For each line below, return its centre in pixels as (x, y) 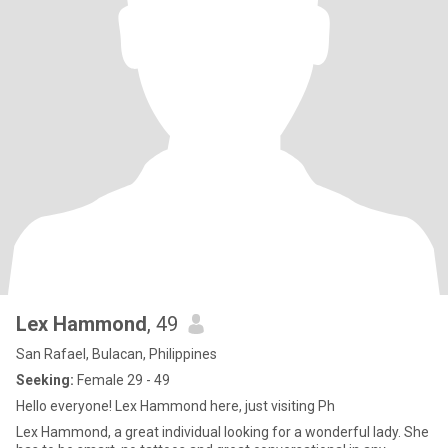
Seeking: (45, 380)
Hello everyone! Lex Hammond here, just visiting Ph (175, 406)
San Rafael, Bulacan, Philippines (116, 354)
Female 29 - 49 (122, 380)
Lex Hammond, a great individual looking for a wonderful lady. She (222, 432)
